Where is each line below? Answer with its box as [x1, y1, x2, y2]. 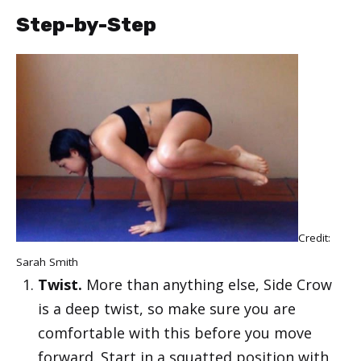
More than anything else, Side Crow [82, 275, 332, 295]
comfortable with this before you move [38, 323, 312, 343]
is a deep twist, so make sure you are [38, 299, 296, 319]
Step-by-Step [16, 12, 156, 36]
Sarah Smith [16, 255, 78, 270]
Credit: [298, 230, 330, 246]
